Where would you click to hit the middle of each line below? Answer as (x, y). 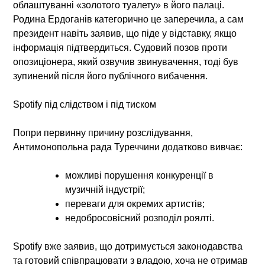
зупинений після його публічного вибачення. (111, 76)
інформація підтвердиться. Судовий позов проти (120, 47)
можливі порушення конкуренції (136, 175)
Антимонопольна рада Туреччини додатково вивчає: (128, 147)
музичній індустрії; (105, 189)
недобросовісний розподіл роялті (139, 218)
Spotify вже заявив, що (64, 246)
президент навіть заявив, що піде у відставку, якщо (125, 33)
